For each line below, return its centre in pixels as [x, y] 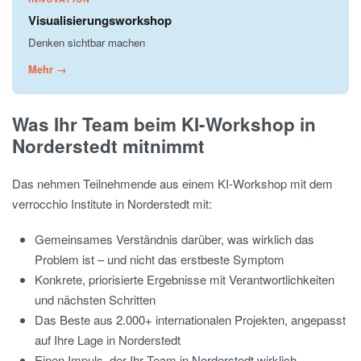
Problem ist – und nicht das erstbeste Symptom [160, 259]
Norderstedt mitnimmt [108, 145]
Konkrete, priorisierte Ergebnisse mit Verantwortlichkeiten [185, 280]
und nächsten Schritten [95, 300]
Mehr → [48, 69]
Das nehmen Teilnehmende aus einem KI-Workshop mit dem [172, 184]
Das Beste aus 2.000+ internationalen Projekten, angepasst [191, 320]
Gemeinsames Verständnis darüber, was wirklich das [175, 239]
